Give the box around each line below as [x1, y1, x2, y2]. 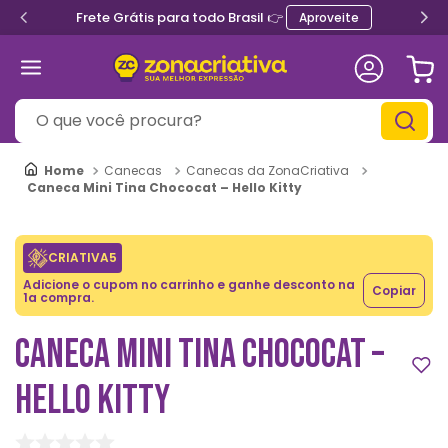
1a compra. [23, 288, 94, 306]
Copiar [372, 282, 416, 299]
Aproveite [299, 9, 359, 26]
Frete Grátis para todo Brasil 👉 [76, 8, 286, 27]
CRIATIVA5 [48, 249, 117, 266]
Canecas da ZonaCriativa [186, 162, 349, 179]
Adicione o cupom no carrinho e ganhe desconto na [23, 275, 355, 293]
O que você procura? [14, 99, 172, 115]
